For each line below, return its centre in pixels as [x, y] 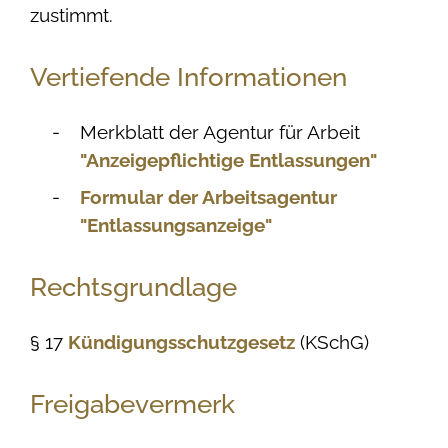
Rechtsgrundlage [133, 287]
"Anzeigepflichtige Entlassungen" [228, 159]
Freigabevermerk [132, 404]
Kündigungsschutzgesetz [184, 342]
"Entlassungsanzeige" [176, 225]
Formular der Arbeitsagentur [208, 197]
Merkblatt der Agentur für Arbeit [220, 131]
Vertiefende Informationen [188, 76]
